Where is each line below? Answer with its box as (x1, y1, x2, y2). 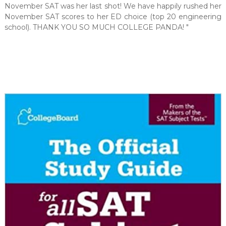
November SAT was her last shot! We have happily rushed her (4, 1, 222, 11)
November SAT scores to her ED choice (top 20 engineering (4, 12, 222, 21)
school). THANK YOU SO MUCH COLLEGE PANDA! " (4, 22, 189, 32)
